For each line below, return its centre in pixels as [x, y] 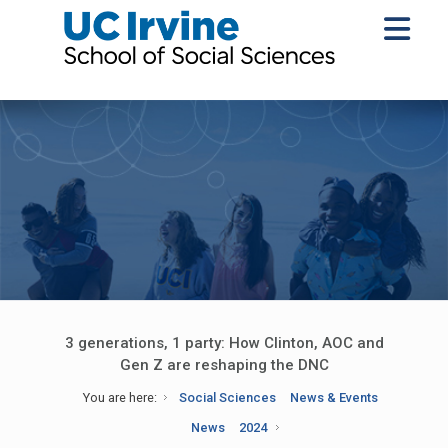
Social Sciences [227, 397]
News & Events [334, 397]
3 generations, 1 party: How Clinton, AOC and [224, 343]
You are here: [119, 397]
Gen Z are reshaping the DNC [224, 365]
